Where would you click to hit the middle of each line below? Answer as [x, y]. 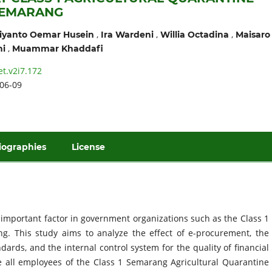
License [89, 147]
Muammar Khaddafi [57, 48]
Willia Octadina [194, 34]
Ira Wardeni [127, 34]
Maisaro [253, 34]
